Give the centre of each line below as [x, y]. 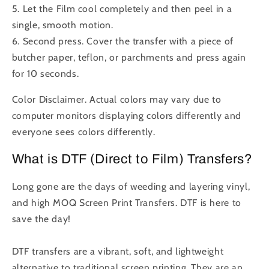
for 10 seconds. [45, 73]
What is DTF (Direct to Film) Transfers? [132, 159]
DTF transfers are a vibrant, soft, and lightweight [118, 252]
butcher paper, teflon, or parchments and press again [129, 57]
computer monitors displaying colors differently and [126, 115]
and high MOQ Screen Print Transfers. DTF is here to [126, 203]
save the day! [41, 219]
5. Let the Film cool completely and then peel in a [122, 8]
